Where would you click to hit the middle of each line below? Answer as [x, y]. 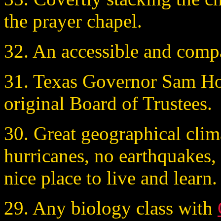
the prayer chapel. [73, 21]
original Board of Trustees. [108, 103]
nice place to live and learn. [110, 178]
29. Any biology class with [111, 208]
